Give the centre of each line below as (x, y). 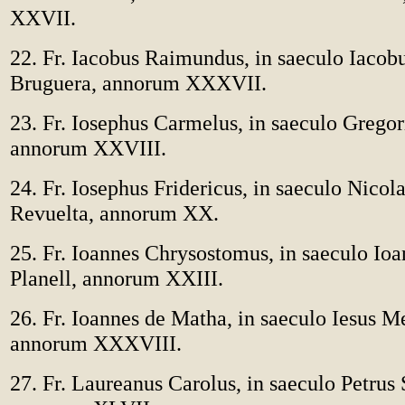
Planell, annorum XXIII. (117, 278)
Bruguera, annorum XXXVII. (138, 83)
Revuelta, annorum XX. (114, 213)
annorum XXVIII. (88, 148)
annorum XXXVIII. (96, 343)
